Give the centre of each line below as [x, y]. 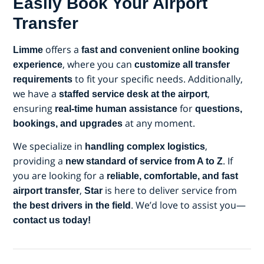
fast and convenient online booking [160, 49]
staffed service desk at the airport [133, 94]
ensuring [34, 108]
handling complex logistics [145, 146]
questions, [219, 108]
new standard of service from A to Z [144, 161]
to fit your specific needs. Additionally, [158, 79]
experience [38, 64]
